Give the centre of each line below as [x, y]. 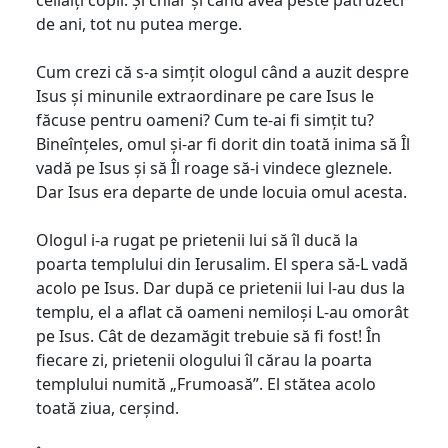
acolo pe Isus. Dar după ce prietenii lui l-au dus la [220, 287]
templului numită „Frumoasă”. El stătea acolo [206, 383]
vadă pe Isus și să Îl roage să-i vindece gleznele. [214, 167]
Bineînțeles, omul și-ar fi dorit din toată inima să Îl [223, 143]
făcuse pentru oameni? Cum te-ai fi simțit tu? [205, 119]
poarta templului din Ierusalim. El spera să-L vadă [222, 263]
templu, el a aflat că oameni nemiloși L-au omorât [222, 311]
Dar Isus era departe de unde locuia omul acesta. [221, 191]
